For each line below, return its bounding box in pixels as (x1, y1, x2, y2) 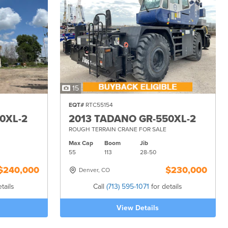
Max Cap (68, 139, 93, 147)
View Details (117, 203, 159, 212)
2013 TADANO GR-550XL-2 (68, 112, 196, 125)
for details (149, 182, 183, 191)
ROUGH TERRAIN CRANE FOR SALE (68, 125, 166, 133)
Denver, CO (78, 166, 110, 174)
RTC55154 (83, 101, 113, 108)
